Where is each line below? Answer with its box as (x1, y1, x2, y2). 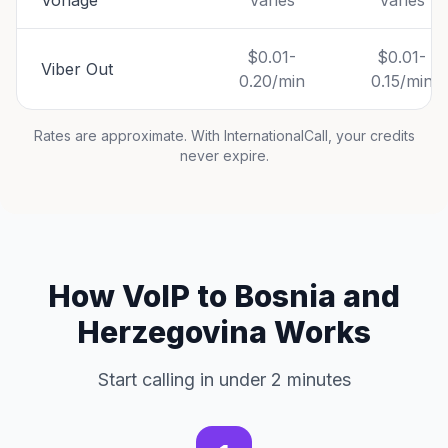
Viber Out (41, 59, 113, 79)
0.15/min (370, 71, 433, 91)
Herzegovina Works (77, 314, 371, 350)
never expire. (179, 147, 269, 164)
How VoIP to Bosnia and (48, 278, 400, 314)
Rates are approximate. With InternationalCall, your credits (33, 127, 415, 144)
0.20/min (238, 71, 305, 91)
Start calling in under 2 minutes (97, 369, 351, 390)
